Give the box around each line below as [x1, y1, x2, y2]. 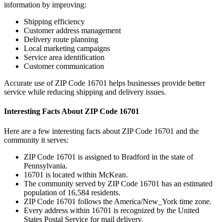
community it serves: [4, 135, 68, 144]
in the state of [150, 152, 193, 161]
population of [24, 188, 67, 197]
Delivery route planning [24, 35, 98, 44]
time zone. [177, 197, 212, 206]
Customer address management [24, 26, 121, 35]
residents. [89, 188, 120, 197]
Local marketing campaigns [24, 44, 110, 53]
